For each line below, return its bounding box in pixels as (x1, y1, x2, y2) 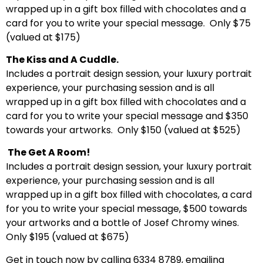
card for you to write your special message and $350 (6, 109, 248, 123)
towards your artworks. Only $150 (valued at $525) (6, 123, 241, 137)
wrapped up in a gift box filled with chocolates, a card (6, 188, 252, 202)
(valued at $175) (6, 30, 80, 44)
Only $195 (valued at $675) (6, 230, 129, 244)
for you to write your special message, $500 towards (6, 202, 247, 216)
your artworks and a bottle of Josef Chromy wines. (6, 216, 239, 230)
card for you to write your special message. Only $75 (6, 16, 251, 30)
